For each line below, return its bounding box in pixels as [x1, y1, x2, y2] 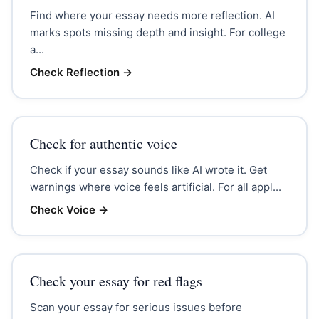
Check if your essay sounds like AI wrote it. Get [29, 162, 267, 177]
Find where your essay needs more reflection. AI [29, 8, 275, 22]
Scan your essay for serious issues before [29, 300, 242, 314]
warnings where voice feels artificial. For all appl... [29, 179, 281, 194]
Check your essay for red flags [29, 271, 202, 291]
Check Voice [29, 202, 95, 216]
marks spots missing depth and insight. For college [29, 25, 286, 39]
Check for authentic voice [29, 133, 177, 153]
